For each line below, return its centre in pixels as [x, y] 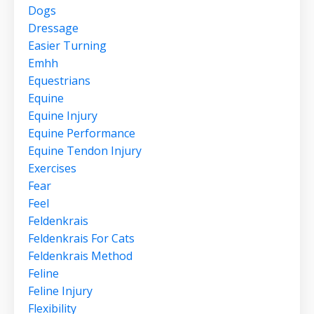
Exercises [52, 169]
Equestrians [59, 81]
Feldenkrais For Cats [81, 239]
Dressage [53, 28]
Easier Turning [67, 46]
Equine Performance [82, 134]
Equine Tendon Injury [85, 151]
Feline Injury [60, 291]
